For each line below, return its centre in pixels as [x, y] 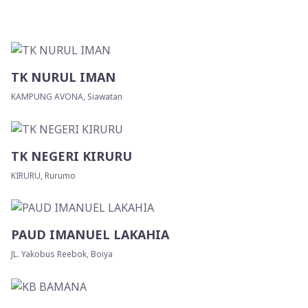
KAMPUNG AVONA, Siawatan [67, 96]
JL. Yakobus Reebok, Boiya [62, 254]
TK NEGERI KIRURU [71, 156]
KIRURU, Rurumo [43, 175]
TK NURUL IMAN [63, 77]
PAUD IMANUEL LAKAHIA [90, 235]
